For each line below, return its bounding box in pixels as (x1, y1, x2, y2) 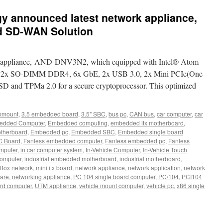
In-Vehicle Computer (86, 145, 140, 154)
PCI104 (182, 172, 202, 181)
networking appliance (12, 172, 70, 181)
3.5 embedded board (21, 110, 78, 118)
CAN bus (129, 110, 154, 118)
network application (128, 163, 181, 172)
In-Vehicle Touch (143, 145, 187, 154)
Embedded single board (118, 127, 183, 136)
